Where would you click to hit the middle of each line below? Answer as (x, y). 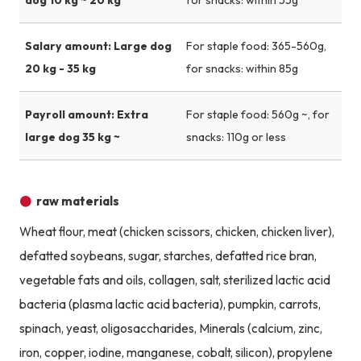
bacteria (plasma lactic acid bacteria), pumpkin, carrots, (170, 304)
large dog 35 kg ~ (72, 137)
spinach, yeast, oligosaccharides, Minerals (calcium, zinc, (170, 328)
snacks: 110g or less (236, 137)
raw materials (78, 201)
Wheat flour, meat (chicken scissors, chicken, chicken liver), (176, 231)
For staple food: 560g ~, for (257, 114)
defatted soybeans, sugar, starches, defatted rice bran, (168, 255)
